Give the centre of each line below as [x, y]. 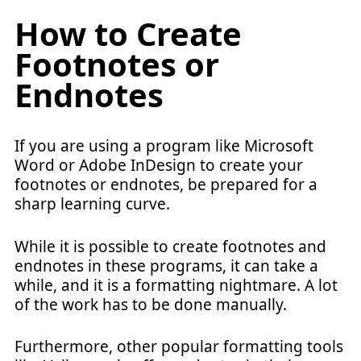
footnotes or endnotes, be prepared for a [166, 185]
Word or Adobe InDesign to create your [159, 165]
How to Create [128, 33]
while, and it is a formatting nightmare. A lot [176, 285]
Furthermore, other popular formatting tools [179, 346]
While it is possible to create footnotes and [170, 246]
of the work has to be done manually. [151, 304]
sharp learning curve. [92, 204]
